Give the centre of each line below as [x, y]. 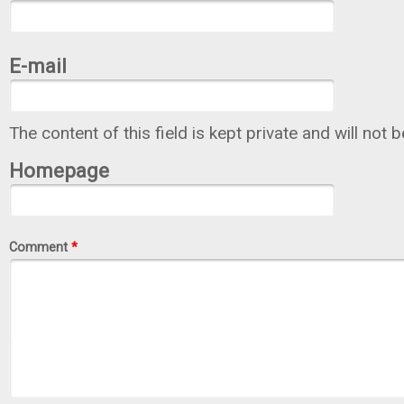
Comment [40, 248]
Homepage [59, 170]
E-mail [38, 66]
